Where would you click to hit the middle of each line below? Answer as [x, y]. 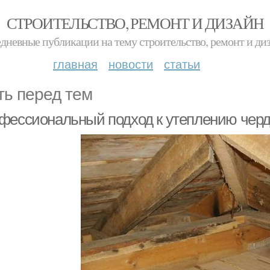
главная [75, 64]
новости [131, 64]
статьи [182, 64]
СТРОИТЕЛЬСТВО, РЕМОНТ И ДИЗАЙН [135, 23]
